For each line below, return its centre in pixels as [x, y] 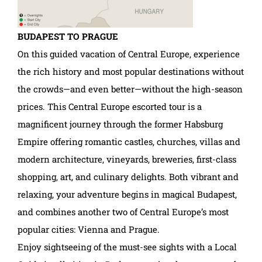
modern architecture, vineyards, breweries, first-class [127, 159]
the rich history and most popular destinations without [131, 71]
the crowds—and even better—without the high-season [130, 89]
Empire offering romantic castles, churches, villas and [129, 141]
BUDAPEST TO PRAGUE [68, 36]
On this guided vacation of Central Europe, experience [129, 54]
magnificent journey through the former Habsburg [120, 124]
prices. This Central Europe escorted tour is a [110, 106]
